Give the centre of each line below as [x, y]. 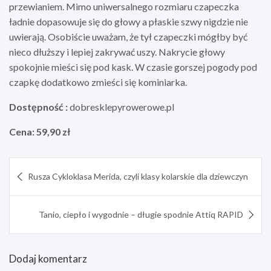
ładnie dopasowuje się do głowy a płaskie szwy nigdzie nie [129, 21]
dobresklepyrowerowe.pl [121, 106]
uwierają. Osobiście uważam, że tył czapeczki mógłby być [128, 36]
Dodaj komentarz [48, 258]
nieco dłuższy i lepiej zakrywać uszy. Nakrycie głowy [117, 51]
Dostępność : [38, 106]
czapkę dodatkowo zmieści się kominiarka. [98, 82]
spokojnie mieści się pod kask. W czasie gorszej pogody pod [133, 67]
